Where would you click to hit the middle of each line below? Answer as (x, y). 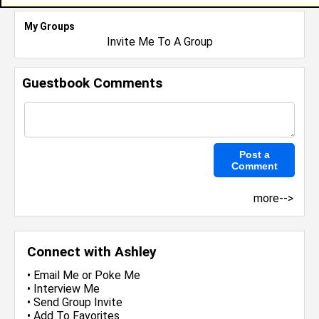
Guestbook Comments (92, 83)
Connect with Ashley (92, 252)
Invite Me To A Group (159, 42)
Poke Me (117, 275)
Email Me (56, 275)
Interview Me (67, 289)
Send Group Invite (78, 302)
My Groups (49, 26)
